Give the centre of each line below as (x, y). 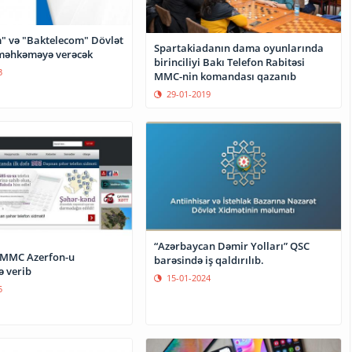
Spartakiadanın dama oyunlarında (239, 48)
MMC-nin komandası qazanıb (225, 76)
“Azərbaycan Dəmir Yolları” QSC (232, 246)
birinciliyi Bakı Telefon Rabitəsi (230, 62)
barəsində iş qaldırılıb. (209, 260)
